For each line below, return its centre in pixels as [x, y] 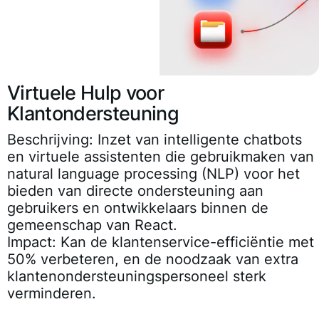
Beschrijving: [50, 140]
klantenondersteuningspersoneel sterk [137, 277]
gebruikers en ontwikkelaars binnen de [138, 208]
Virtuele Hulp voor [85, 93]
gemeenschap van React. [92, 225]
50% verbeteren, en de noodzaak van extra [153, 260]
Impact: [32, 242]
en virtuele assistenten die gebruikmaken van [161, 157]
